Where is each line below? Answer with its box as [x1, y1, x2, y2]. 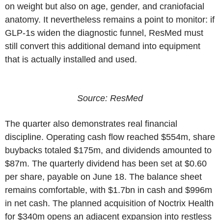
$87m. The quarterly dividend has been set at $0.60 [5, 159, 207, 168]
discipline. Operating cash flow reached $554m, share [5, 132, 215, 142]
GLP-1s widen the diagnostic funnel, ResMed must [5, 28, 203, 38]
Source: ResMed [77, 93, 143, 103]
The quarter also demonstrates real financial [5, 119, 177, 129]
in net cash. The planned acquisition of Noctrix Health [5, 198, 214, 208]
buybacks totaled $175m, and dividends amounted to [5, 145, 212, 155]
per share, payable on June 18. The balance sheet [5, 172, 202, 182]
